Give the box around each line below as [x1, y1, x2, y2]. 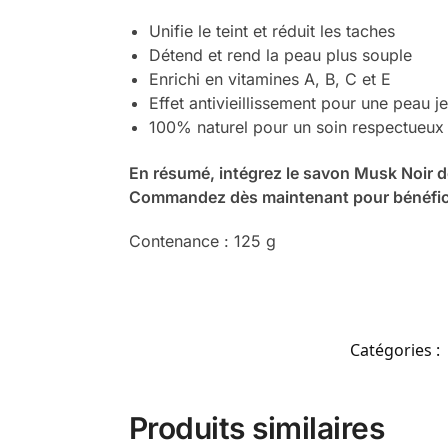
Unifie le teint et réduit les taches [148, 20, 395, 41]
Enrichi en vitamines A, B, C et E [148, 68, 391, 89]
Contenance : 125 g [128, 230, 276, 251]
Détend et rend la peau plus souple [148, 44, 412, 65]
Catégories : [350, 339, 444, 362]
